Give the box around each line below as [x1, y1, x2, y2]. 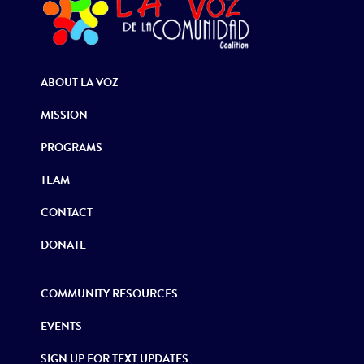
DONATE [41, 236, 86, 253]
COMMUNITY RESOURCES [41, 285, 178, 302]
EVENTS [41, 318, 82, 335]
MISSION [41, 106, 88, 123]
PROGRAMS [41, 139, 102, 156]
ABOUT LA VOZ [41, 74, 119, 91]
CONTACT [41, 204, 93, 221]
